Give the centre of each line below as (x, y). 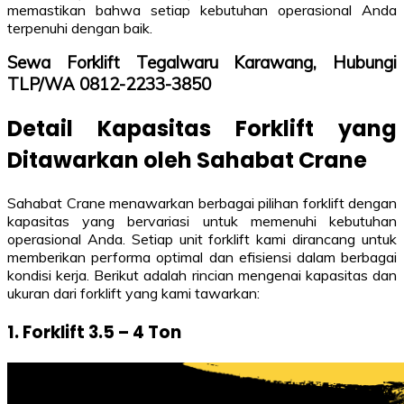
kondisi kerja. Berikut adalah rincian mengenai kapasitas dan (202, 275)
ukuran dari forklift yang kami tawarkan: (133, 294)
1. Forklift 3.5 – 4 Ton (94, 332)
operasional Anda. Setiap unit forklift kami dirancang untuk (202, 239)
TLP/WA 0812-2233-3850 (109, 84)
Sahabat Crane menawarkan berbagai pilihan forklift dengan (202, 203)
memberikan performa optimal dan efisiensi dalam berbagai (202, 257)
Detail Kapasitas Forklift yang (202, 129)
